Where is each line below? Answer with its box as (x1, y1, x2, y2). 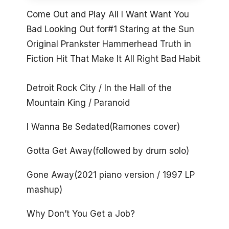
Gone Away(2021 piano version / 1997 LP (27, 169, 195, 180)
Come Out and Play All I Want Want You (27, 9, 189, 20)
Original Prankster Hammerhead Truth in (27, 39, 191, 50)
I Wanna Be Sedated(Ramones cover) (27, 122, 180, 132)
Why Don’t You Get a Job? (27, 208, 135, 219)
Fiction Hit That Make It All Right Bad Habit (27, 54, 200, 64)
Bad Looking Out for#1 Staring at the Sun (27, 24, 194, 35)
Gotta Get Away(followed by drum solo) (27, 145, 189, 156)
